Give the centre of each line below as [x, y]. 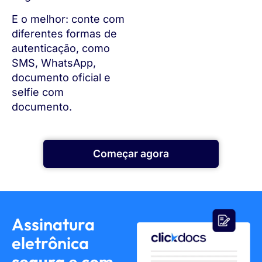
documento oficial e [61, 77]
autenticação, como [61, 48]
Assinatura [53, 224]
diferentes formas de [64, 33]
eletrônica [50, 243]
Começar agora [131, 154]
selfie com [38, 92]
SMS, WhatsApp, [54, 63]
